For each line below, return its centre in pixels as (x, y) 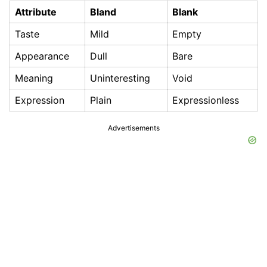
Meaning (34, 78)
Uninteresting (120, 78)
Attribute (36, 12)
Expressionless (206, 100)
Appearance (42, 56)
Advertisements (133, 128)
